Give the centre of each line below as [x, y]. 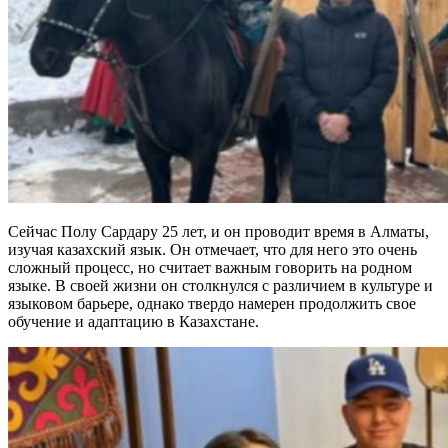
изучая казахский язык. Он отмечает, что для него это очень [212, 249]
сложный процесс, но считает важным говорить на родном [210, 267]
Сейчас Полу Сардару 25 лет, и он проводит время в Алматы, [218, 231]
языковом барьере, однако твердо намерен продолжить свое [212, 303]
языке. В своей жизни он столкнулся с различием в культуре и [220, 285]
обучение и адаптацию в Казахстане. [133, 321]
